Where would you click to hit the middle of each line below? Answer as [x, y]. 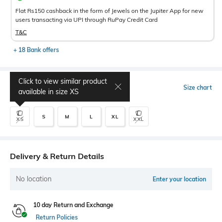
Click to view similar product [63, 81]
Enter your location [179, 179]
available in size [44, 92]
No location [34, 179]
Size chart [198, 87]
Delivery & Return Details [57, 156]
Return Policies [57, 217]
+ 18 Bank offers [36, 50]
